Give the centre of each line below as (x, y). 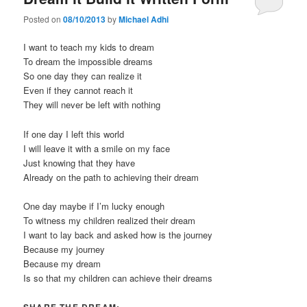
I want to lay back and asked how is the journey (118, 234)
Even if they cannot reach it (78, 90)
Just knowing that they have (79, 162)
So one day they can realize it (83, 76)
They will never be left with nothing (92, 105)
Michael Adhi (144, 20)
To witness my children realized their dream (110, 220)
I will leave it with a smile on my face (97, 148)
